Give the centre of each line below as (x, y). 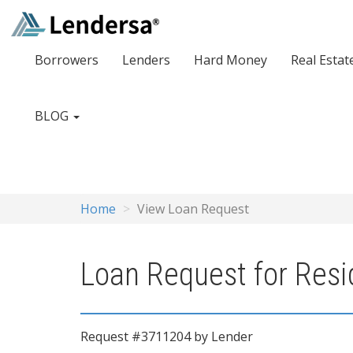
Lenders (146, 60)
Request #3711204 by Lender (167, 336)
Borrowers (67, 60)
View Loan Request (193, 209)
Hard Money (230, 60)
